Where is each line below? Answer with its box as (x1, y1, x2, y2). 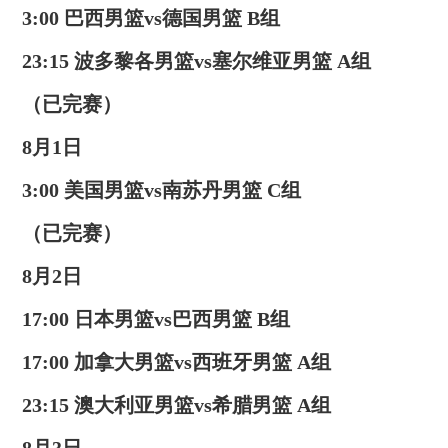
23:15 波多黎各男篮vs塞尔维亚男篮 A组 (21, 49, 371, 72)
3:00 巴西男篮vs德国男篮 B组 (21, 6, 280, 29)
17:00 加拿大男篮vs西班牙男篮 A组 (21, 350, 331, 373)
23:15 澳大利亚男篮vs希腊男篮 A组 (21, 393, 331, 416)
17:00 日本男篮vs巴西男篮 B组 (21, 307, 290, 330)
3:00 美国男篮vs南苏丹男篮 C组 (21, 178, 301, 201)
